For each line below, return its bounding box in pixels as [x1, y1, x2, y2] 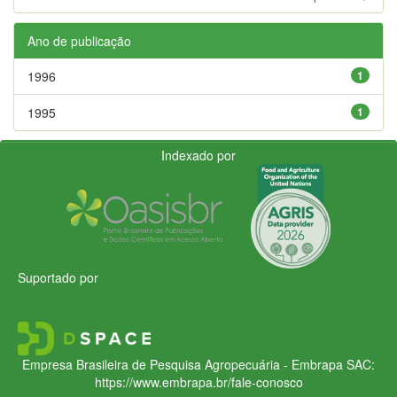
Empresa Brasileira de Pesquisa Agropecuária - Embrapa [22, 354, 343, 373]
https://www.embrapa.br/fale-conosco [94, 372, 303, 391]
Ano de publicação [27, 31, 131, 50]
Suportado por [18, 268, 98, 286]
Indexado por [161, 145, 236, 164]
